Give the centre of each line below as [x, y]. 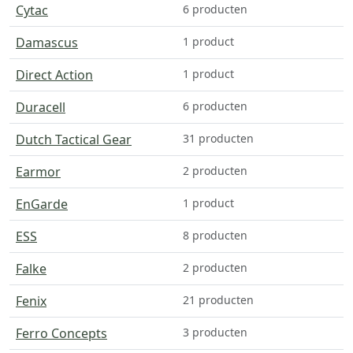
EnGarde [42, 204]
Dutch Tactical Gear [74, 139]
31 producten [218, 138]
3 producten [215, 332]
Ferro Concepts [61, 333]
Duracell [41, 107]
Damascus [47, 42]
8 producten [215, 235]
